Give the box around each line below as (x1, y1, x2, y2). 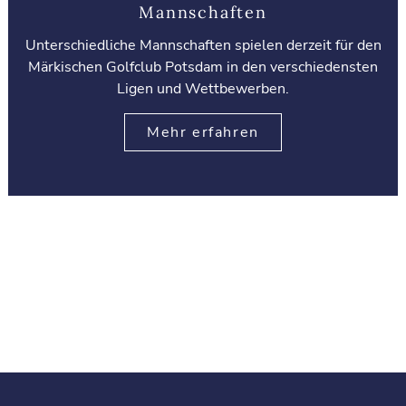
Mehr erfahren (147, 121, 259, 142)
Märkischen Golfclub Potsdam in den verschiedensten (28, 56, 378, 77)
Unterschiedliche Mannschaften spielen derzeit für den (24, 34, 382, 55)
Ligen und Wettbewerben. (117, 78, 289, 99)
